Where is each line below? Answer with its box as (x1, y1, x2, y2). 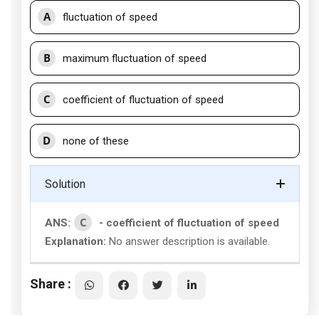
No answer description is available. (106, 235, 270, 248)
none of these (63, 135, 129, 147)
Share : (30, 276, 71, 291)
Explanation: (45, 235, 106, 248)
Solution (45, 177, 85, 191)
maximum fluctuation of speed (63, 52, 206, 65)
